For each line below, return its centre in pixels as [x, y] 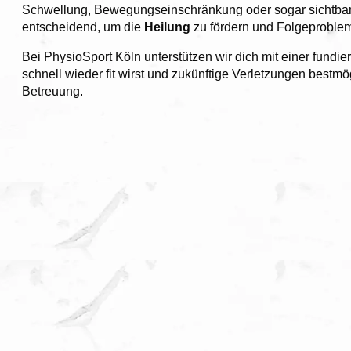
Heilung [169, 27]
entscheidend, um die [83, 27]
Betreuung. [52, 91]
